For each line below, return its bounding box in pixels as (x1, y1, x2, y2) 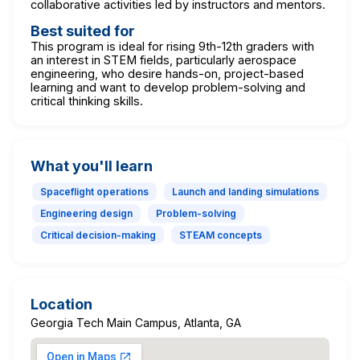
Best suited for (31, 22, 135, 39)
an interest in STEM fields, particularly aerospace (31, 52, 297, 67)
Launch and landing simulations (172, 185, 319, 198)
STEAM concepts (179, 228, 262, 241)
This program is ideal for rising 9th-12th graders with (31, 39, 314, 53)
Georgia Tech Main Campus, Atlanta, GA (31, 315, 241, 329)
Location (31, 295, 92, 313)
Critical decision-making (40, 228, 156, 241)
